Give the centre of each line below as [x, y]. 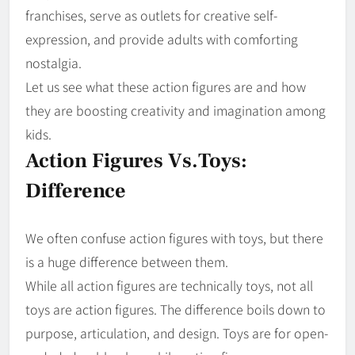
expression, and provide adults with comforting [162, 38]
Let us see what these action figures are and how [166, 86]
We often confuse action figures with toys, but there [174, 237]
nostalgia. [53, 62]
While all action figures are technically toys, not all [169, 285]
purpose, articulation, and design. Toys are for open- [177, 332]
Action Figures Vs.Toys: [136, 160]
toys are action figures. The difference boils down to [176, 309]
